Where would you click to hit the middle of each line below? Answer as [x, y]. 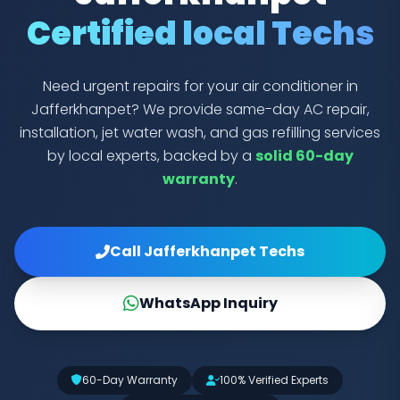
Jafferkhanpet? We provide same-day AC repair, [200, 109]
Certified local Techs [200, 33]
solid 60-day [304, 155]
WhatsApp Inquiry [208, 303]
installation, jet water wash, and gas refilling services [200, 132]
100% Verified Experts [274, 379]
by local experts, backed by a [151, 155]
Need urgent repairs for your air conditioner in [200, 86]
